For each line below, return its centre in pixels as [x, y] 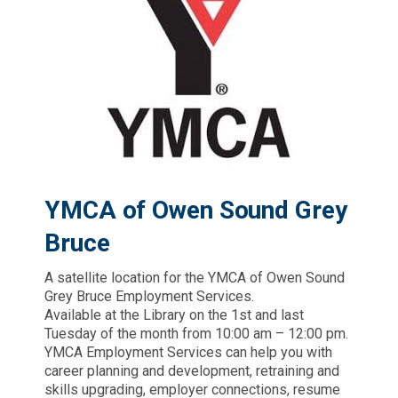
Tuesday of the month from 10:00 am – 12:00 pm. [196, 334]
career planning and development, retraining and [192, 371]
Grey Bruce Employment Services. [149, 296]
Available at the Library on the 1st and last [174, 315]
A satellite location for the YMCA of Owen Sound [195, 278]
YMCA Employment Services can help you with [188, 352]
